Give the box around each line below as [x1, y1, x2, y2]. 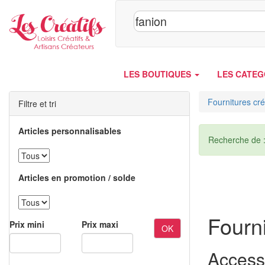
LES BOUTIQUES [124, 68, 193, 80]
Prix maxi [82, 218, 118, 230]
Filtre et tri [18, 98, 56, 109]
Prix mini [9, 218, 44, 230]
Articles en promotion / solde [18, 172, 135, 183]
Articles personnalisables [18, 125, 121, 137]
